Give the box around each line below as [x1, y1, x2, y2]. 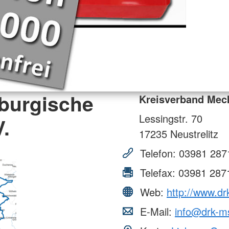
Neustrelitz [167, 126, 218, 141]
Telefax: [137, 165, 178, 180]
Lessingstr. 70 [139, 110, 202, 126]
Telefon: [137, 145, 179, 161]
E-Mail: [137, 203, 175, 219]
